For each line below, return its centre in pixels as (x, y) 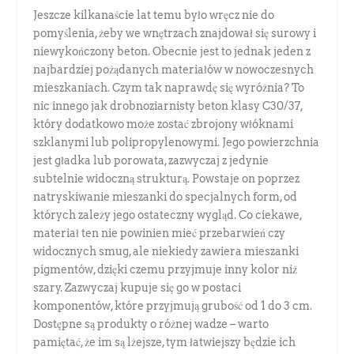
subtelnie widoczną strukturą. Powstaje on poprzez (167, 179)
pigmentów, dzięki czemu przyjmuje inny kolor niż (166, 270)
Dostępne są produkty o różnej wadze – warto (151, 324)
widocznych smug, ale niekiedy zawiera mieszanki (166, 252)
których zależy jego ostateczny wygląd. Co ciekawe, (168, 215)
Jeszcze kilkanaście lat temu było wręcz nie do (154, 15)
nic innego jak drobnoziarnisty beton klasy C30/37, (168, 106)
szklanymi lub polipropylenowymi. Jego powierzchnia (177, 143)
